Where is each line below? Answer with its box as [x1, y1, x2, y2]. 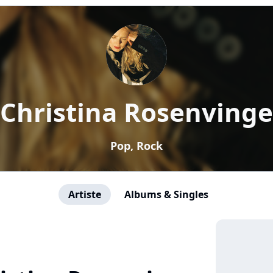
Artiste [68, 188, 101, 201]
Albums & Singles [124, 188, 208, 201]
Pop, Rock [110, 138, 163, 153]
